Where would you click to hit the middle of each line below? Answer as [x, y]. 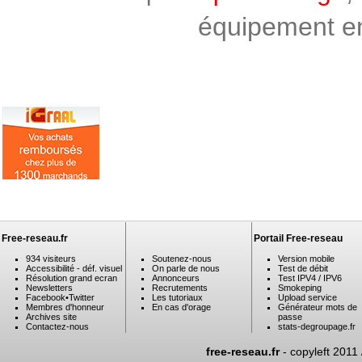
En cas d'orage [181, 307]
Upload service [307, 297]
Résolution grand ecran [72, 278]
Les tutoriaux [177, 297]
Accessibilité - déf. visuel [74, 268]
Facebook [46, 297]
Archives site [51, 317]
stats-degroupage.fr [317, 326]
